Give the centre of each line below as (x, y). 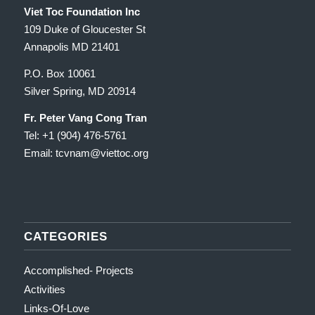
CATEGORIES (65, 237)
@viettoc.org (119, 153)
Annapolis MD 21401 (71, 47)
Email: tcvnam (57, 153)
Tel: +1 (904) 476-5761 (75, 135)
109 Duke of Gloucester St (84, 30)
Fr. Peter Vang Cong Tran (85, 117)
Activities (44, 290)
